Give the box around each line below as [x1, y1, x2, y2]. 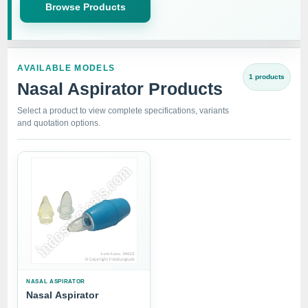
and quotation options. [17, 118, 101, 129]
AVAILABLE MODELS [17, 63, 115, 74]
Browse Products [45, 1, 126, 13]
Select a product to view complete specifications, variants [17, 106, 230, 116]
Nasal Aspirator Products [17, 79, 223, 99]
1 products [248, 73, 285, 81]
